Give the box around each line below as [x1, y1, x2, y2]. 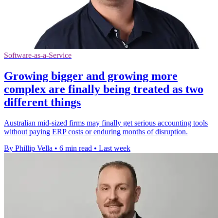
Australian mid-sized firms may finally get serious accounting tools [4, 118, 208, 127]
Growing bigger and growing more [4, 69, 178, 82]
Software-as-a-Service [4, 51, 72, 59]
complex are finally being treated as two [4, 82, 203, 95]
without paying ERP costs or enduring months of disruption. [4, 127, 188, 136]
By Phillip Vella [4, 144, 53, 152]
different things [4, 95, 81, 109]
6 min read [59, 144, 92, 152]
